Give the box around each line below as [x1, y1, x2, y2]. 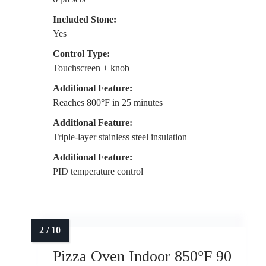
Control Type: [53, 49, 110, 59]
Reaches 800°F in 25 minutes [53, 97, 163, 108]
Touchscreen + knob [53, 63, 129, 74]
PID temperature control [53, 166, 143, 177]
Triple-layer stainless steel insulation [53, 132, 187, 142]
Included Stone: [53, 14, 116, 25]
